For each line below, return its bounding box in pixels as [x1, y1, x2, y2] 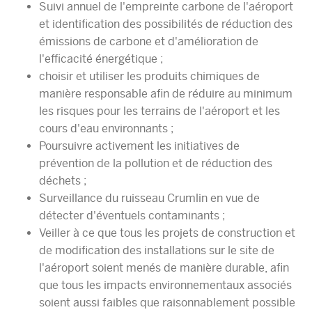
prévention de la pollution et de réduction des [39, 156, 272, 170]
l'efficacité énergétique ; [39, 52, 163, 65]
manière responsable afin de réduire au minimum [39, 86, 292, 100]
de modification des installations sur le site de [39, 243, 274, 257]
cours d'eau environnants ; [39, 121, 173, 135]
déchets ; [39, 173, 86, 187]
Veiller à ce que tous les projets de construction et [39, 226, 295, 240]
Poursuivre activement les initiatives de [39, 139, 240, 153]
